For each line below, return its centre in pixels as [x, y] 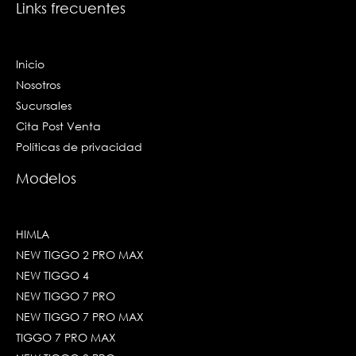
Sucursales [44, 105]
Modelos [46, 178]
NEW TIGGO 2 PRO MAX [80, 255]
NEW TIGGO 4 [52, 276]
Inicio [30, 64]
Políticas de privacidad [79, 146]
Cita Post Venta [58, 126]
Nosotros [38, 84]
